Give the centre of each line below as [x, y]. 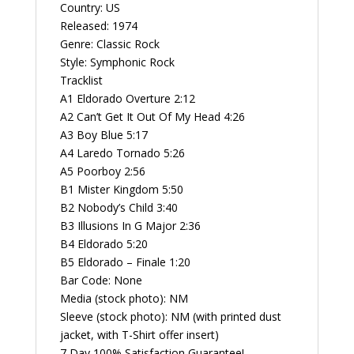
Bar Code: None [101, 281]
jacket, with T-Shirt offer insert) [139, 335]
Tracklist [81, 81]
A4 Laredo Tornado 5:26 [122, 153]
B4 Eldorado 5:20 [104, 244]
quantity [55, 96]
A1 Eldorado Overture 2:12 [127, 99]
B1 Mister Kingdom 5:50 [121, 190]
